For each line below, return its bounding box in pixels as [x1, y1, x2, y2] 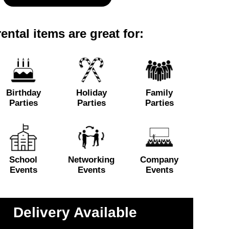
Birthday [6, 87, 41, 98]
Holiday [76, 87, 107, 98]
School [9, 155, 37, 165]
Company [140, 155, 178, 165]
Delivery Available [13, 204, 137, 220]
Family [146, 87, 173, 98]
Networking [68, 155, 114, 165]
